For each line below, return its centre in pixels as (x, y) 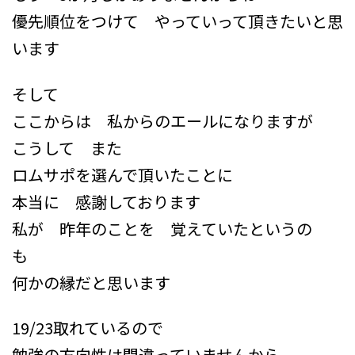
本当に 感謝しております (106, 201)
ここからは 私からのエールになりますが (162, 120)
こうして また (75, 147)
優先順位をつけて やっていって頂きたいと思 (177, 21)
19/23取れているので (95, 328)
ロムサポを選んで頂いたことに (122, 174)
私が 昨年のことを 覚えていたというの (162, 228)
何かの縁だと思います (91, 282)
